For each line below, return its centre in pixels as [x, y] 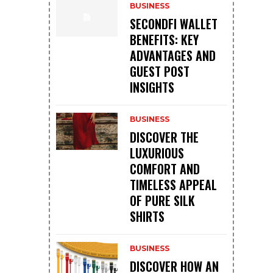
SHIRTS [147, 217]
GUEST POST [159, 72]
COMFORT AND [165, 169]
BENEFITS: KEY [164, 40]
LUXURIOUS [157, 153]
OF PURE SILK [162, 201]
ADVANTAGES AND [172, 56]
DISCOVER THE [164, 137]
